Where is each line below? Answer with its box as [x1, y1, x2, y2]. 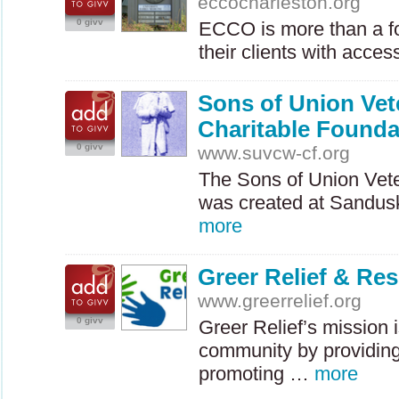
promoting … [199, 362, 314, 385]
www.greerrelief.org [198, 290, 362, 311]
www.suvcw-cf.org [198, 142, 351, 163]
